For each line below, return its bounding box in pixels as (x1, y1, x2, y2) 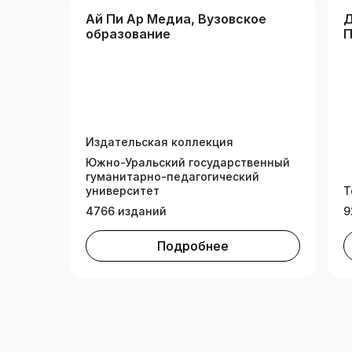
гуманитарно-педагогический (86, 170, 259, 184)
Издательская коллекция (86, 135, 233, 149)
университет (86, 184, 159, 198)
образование (86, 26, 170, 42)
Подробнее (157, 238, 229, 255)
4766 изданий (86, 204, 167, 218)
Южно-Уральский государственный (86, 156, 290, 170)
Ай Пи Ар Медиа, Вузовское (86, 11, 266, 27)
